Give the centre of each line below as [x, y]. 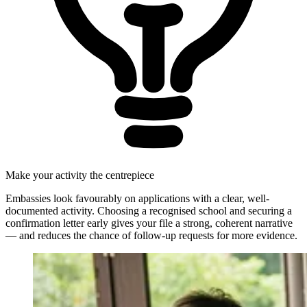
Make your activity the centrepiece [80, 175]
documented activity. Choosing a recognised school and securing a [149, 210]
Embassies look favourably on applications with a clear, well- [137, 198]
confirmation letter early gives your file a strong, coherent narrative [149, 223]
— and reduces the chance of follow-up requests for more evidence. [151, 235]
